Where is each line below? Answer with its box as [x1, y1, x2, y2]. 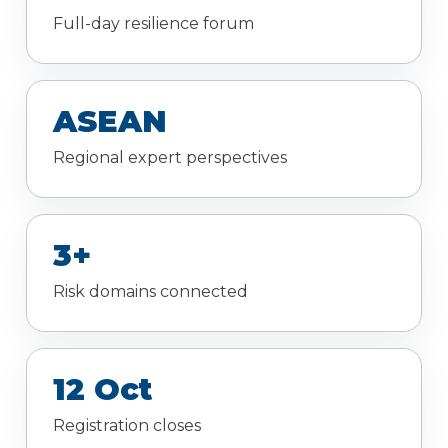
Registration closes [53, 416, 201, 436]
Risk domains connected [53, 282, 248, 302]
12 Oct [53, 371, 152, 409]
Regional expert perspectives [53, 148, 287, 168]
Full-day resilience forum [53, 14, 254, 34]
